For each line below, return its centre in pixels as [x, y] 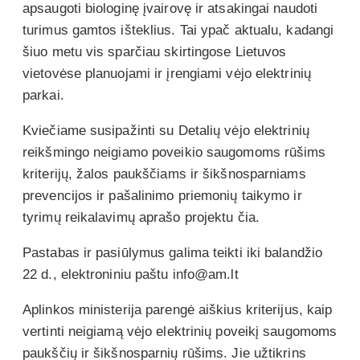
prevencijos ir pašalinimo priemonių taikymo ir [162, 195]
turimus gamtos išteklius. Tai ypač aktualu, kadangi [178, 30]
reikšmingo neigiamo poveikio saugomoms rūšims [174, 152]
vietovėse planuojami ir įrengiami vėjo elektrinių [167, 73]
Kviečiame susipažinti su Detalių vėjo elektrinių [166, 130]
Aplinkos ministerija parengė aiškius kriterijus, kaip [178, 309]
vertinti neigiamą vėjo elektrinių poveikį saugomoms [180, 331]
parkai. [45, 95]
